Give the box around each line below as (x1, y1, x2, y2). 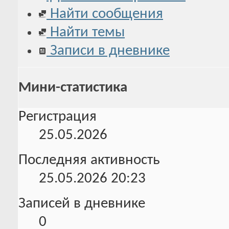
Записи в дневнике (47, 43, 170, 58)
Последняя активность (18, 153, 160, 168)
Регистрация (18, 109, 97, 125)
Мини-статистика (18, 80, 127, 95)
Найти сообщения (47, 6, 163, 21)
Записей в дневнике (18, 196, 145, 212)
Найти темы (47, 25, 125, 40)
